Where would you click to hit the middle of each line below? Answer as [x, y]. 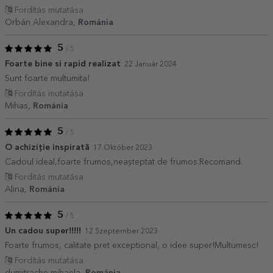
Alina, [17, 189]
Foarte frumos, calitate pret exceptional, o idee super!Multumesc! [132, 245]
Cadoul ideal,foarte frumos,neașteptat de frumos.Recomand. [124, 162]
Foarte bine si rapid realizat [63, 64]
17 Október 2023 [123, 148]
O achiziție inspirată [47, 147]
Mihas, [19, 106]
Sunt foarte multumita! [47, 78]
